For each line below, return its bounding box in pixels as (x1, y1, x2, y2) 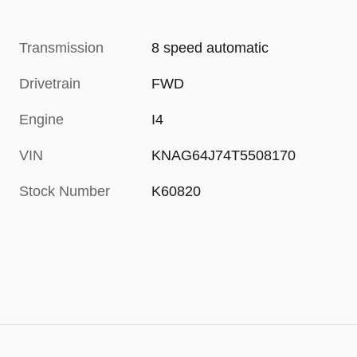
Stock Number (19, 183, 110, 200)
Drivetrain (19, 76, 80, 92)
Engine (19, 112, 64, 128)
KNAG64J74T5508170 (151, 147, 296, 164)
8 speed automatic (151, 40, 269, 57)
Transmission (19, 40, 104, 57)
